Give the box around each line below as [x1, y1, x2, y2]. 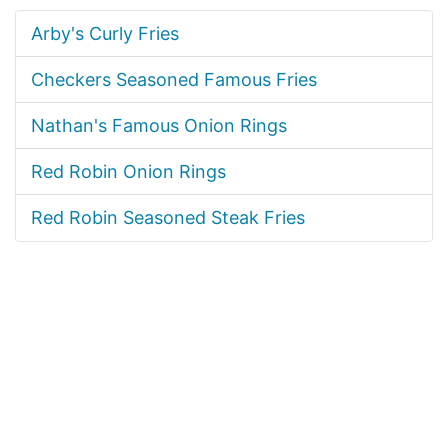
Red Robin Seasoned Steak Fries [31, 207, 305, 228]
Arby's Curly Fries [31, 23, 179, 44]
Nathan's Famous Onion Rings [31, 115, 287, 136]
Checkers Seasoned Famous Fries [31, 69, 317, 90]
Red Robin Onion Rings [31, 161, 226, 182]
